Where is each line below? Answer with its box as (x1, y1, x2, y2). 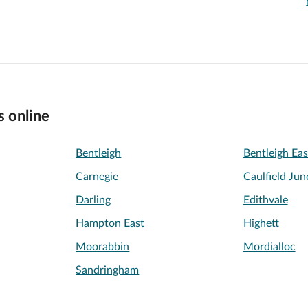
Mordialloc (243, 241, 296, 252)
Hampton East (76, 218, 145, 229)
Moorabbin (76, 241, 130, 252)
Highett (243, 218, 279, 229)
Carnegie (76, 171, 119, 182)
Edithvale (243, 195, 288, 206)
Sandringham (76, 265, 140, 276)
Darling (76, 195, 111, 206)
